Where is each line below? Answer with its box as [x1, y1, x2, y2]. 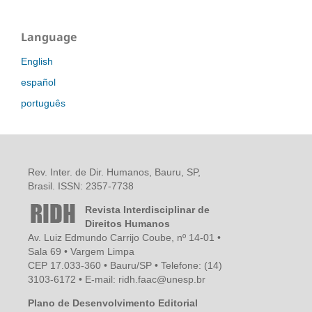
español [21, 76, 56, 88]
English [21, 55, 53, 67]
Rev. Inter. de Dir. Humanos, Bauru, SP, [27, 166, 201, 178]
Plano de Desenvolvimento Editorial [27, 297, 198, 309]
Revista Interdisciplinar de [84, 203, 210, 215]
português [21, 97, 65, 109]
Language [21, 29, 77, 45]
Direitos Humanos [84, 217, 170, 229]
